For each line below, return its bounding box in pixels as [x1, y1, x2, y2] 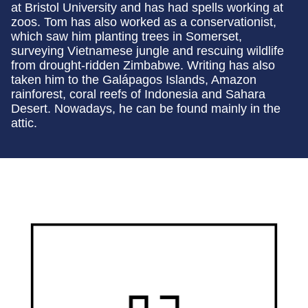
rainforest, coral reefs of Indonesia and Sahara [11, 87, 265, 102]
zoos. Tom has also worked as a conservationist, [11, 15, 276, 30]
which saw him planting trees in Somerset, [11, 30, 242, 44]
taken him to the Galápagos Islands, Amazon [11, 73, 256, 87]
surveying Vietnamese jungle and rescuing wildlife [11, 44, 284, 58]
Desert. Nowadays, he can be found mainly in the [11, 102, 280, 116]
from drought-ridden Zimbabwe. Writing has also [11, 58, 275, 73]
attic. [11, 116, 37, 131]
